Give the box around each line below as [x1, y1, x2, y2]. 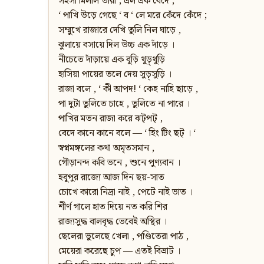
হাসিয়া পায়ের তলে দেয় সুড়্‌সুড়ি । [58, 67, 171, 82]
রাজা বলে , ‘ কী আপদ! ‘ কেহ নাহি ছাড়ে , [58, 82, 198, 97]
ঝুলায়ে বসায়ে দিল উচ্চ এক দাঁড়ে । [58, 38, 174, 53]
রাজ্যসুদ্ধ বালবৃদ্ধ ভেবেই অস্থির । [58, 214, 167, 230]
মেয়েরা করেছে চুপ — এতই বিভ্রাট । [58, 244, 180, 259]
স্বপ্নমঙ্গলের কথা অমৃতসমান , [58, 141, 154, 156]
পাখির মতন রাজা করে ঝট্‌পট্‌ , [58, 111, 163, 127]
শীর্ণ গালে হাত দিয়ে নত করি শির [58, 200, 167, 215]
